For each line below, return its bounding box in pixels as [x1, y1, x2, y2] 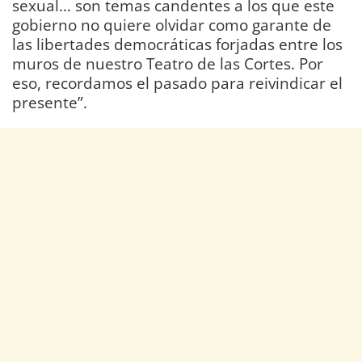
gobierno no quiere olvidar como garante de [12, 14, 331, 36]
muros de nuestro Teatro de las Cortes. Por [12, 53, 323, 75]
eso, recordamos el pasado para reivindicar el [12, 72, 343, 95]
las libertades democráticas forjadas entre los [12, 33, 343, 56]
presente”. [12, 91, 87, 114]
